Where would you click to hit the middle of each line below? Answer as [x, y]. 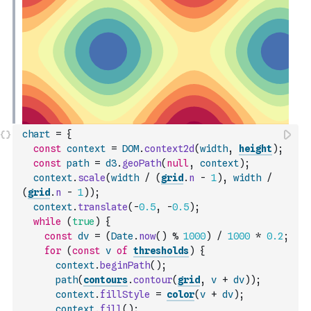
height [255, 149]
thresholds [161, 251]
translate [103, 207]
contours [106, 280]
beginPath [125, 265]
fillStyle [125, 294]
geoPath [142, 163]
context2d [169, 149]
